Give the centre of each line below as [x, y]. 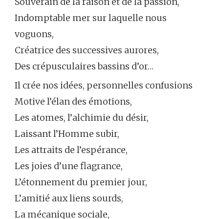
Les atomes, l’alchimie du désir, [82, 117]
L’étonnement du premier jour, [81, 182]
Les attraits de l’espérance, [71, 150]
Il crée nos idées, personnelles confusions [104, 85]
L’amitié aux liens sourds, [69, 198]
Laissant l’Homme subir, [67, 133]
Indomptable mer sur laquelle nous [91, 18]
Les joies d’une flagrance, [69, 166]
